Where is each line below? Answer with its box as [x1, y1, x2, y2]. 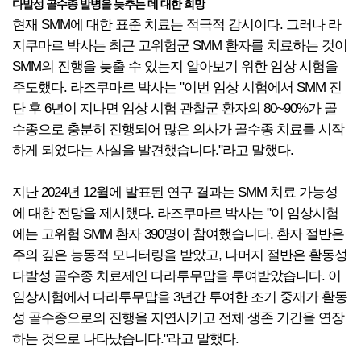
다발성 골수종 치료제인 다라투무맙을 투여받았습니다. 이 [12, 268, 341, 284]
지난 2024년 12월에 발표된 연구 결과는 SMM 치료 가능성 [12, 185, 338, 200]
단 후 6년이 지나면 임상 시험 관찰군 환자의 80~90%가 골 [12, 101, 337, 116]
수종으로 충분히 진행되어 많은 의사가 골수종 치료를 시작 [12, 122, 344, 137]
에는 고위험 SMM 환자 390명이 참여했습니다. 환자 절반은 [12, 226, 344, 242]
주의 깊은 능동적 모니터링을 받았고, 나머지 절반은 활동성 [12, 247, 347, 263]
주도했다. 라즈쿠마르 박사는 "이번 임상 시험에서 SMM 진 [12, 80, 342, 95]
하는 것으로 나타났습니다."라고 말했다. [12, 331, 239, 346]
